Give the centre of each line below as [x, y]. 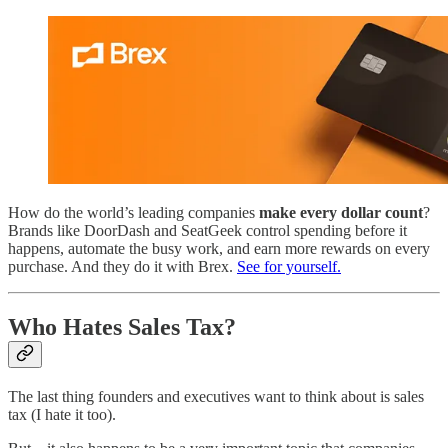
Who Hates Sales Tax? [122, 326]
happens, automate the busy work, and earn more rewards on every [219, 249]
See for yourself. [289, 267]
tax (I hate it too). [62, 414]
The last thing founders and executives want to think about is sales [216, 396]
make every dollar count [341, 213]
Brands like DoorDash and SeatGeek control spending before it [207, 231]
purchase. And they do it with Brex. [122, 267]
